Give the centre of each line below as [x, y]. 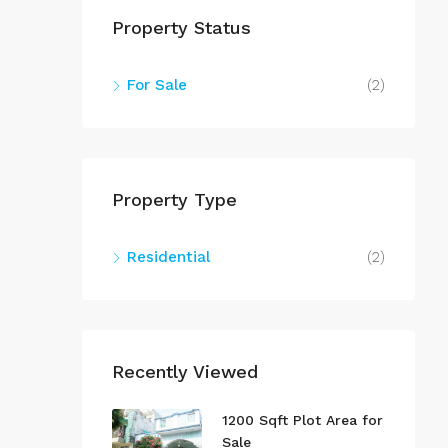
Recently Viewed [185, 371]
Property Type [174, 199]
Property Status [181, 27]
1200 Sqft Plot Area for [302, 419]
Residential [168, 256]
